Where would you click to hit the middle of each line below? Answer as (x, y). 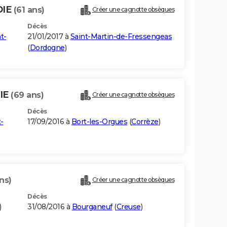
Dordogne (47, 48)
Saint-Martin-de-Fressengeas (121, 37)
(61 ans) (29, 10)
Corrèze (145, 122)
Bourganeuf (92, 207)
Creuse (128, 207)
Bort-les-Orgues (99, 122)
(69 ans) (27, 95)
